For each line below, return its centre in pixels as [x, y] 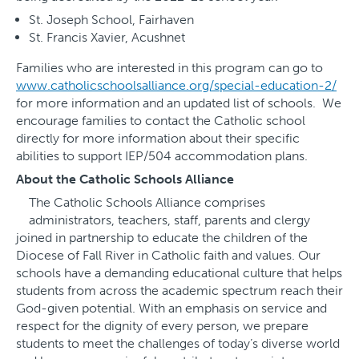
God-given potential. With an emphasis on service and [171, 309]
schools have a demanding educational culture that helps [179, 273]
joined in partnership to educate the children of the [162, 238]
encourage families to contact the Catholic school [161, 121]
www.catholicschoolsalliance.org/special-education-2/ [176, 86]
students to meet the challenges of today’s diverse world [178, 344]
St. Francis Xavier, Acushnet [107, 38]
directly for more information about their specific [158, 139]
